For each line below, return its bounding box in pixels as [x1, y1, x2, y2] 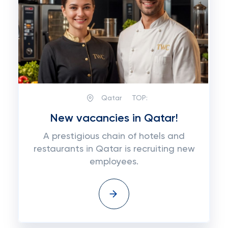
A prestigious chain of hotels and [43, 132, 185, 141]
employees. [90, 157, 138, 166]
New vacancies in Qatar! [50, 113, 178, 124]
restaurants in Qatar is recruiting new [33, 145, 195, 154]
